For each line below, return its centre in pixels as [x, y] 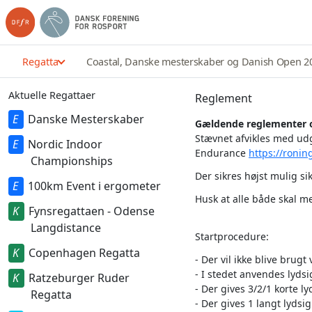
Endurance [222, 153]
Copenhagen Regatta [84, 253]
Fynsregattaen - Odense [91, 211]
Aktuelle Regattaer [52, 95]
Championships [72, 161]
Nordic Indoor [65, 144]
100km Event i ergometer [94, 186]
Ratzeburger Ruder [79, 278]
